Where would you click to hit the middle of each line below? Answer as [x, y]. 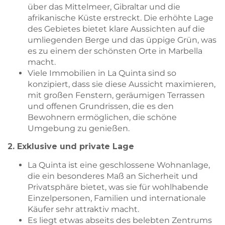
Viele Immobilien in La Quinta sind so [102, 73]
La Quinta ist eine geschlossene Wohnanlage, [119, 165]
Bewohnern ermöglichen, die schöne [102, 117]
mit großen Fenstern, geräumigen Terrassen [116, 95]
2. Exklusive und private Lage [71, 147]
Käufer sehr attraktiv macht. [83, 209]
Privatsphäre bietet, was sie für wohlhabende [118, 187]
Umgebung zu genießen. [79, 128]
